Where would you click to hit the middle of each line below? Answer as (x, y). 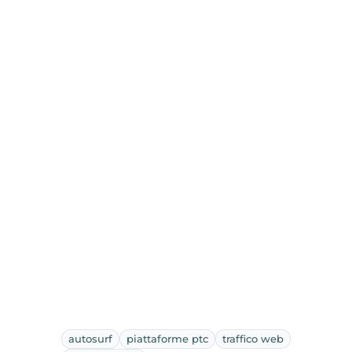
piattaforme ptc (168, 338)
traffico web (253, 338)
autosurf (91, 338)
